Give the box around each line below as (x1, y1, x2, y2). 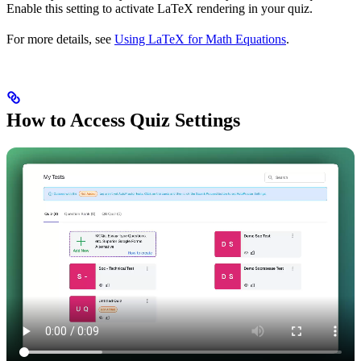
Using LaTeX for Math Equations (114, 31, 286, 46)
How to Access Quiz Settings (6, 109, 240, 131)
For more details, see (6, 31, 114, 46)
